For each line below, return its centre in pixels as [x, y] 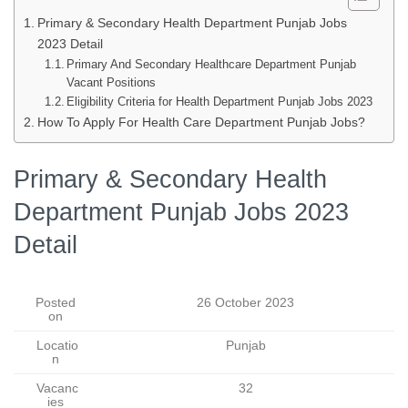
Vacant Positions [112, 82]
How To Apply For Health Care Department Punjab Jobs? [201, 122]
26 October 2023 [245, 303]
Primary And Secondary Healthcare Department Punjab [212, 64]
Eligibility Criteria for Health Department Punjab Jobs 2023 [220, 101]
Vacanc [55, 389]
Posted [55, 303]
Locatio [55, 346]
